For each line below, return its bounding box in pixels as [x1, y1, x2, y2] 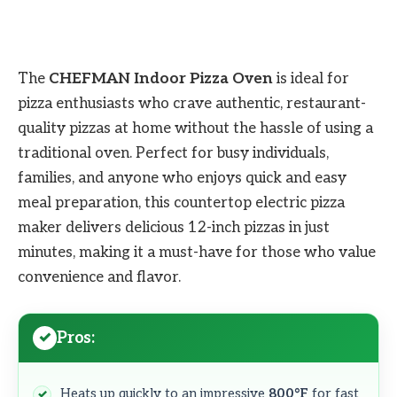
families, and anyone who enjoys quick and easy [18, 168, 346, 187]
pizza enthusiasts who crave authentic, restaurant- [18, 94, 366, 113]
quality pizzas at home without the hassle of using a [18, 119, 373, 137]
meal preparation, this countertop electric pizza [18, 193, 345, 212]
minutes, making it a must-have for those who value [18, 243, 376, 261]
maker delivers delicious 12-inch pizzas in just [18, 218, 330, 237]
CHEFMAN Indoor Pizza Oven [49, 69, 273, 88]
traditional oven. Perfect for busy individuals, [18, 144, 329, 162]
